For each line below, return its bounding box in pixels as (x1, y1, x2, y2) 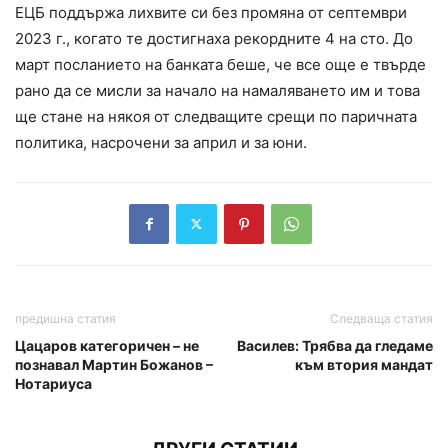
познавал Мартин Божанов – (15, 355, 213, 373)
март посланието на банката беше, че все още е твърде (15, 54, 426, 74)
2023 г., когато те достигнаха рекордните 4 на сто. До (15, 28, 413, 48)
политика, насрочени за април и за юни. (15, 132, 307, 152)
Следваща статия (330, 310, 433, 326)
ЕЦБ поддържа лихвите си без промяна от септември (15, 2, 407, 22)
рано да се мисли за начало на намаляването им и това (15, 80, 420, 100)
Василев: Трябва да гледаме (237, 336, 433, 354)
